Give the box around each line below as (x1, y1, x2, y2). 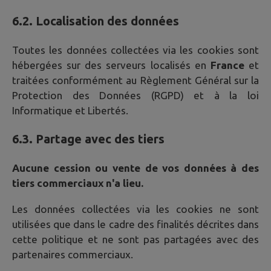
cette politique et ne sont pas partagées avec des (12, 233, 259, 245)
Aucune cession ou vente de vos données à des (12, 162, 259, 174)
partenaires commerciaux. (12, 248, 133, 260)
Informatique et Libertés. (12, 105, 128, 117)
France (210, 59, 244, 71)
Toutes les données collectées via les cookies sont (12, 44, 259, 56)
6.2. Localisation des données (12, 14, 179, 28)
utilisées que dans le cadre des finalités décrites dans (12, 218, 259, 230)
